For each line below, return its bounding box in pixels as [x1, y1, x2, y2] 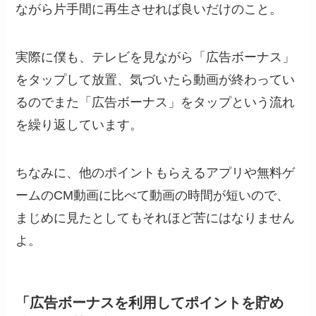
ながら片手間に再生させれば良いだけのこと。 [16, 2, 283, 17]
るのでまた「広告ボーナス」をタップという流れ [16, 95, 296, 110]
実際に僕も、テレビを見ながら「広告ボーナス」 [16, 50, 296, 65]
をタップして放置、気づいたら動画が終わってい [16, 73, 296, 87]
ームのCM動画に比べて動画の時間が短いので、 [16, 188, 290, 202]
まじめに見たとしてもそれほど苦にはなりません [16, 210, 296, 225]
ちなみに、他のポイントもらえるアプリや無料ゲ [16, 165, 296, 180]
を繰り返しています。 [16, 118, 143, 133]
